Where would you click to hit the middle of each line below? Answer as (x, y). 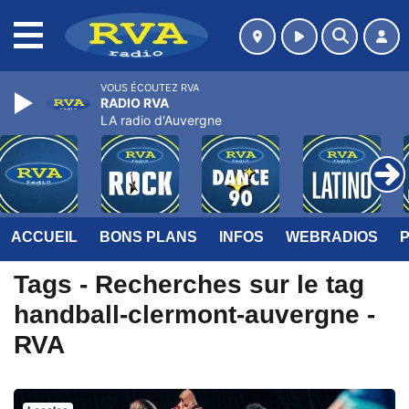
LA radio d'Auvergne (161, 120)
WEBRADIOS (332, 237)
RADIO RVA (135, 103)
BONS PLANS (148, 237)
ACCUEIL (44, 237)
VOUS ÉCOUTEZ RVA (150, 88)
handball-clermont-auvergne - (194, 315)
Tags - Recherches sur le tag (189, 284)
